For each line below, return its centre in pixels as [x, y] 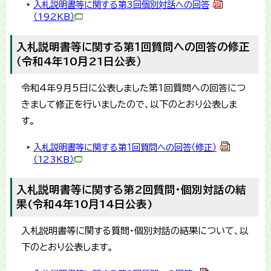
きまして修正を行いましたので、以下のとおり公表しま [129, 105]
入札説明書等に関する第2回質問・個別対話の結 [131, 190]
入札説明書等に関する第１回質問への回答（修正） [125, 148]
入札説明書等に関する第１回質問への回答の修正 [133, 47]
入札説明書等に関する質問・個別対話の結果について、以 [135, 231]
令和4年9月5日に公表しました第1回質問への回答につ [133, 88]
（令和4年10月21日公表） [79, 62]
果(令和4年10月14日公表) [85, 204]
